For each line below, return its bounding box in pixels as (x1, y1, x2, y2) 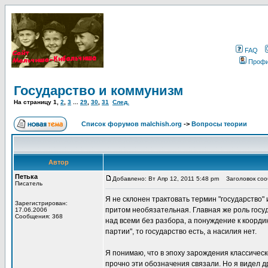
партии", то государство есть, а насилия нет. (105, 227, 257, 236)
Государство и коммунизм (14, 83, 183, 98)
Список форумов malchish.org (81, 120, 182, 127)
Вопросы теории (191, 120, 247, 127)
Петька (15, 173, 38, 180)
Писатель (15, 180, 42, 187)
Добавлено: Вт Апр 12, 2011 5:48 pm (112, 175, 219, 182)
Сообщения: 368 (15, 213, 63, 220)
